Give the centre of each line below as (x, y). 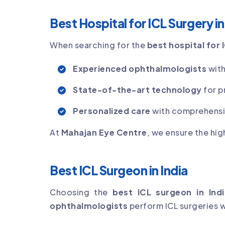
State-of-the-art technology (137, 89)
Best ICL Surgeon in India (119, 170)
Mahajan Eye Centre (104, 132)
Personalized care (112, 110)
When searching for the (98, 45)
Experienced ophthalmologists (140, 68)
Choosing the (81, 192)
